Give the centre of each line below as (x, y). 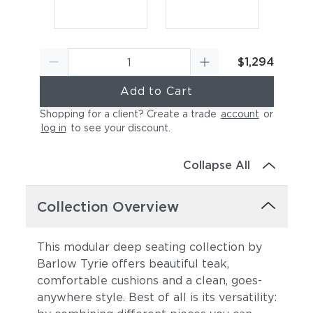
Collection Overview (108, 207)
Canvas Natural (96, 295)
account (240, 114)
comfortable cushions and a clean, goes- (149, 281)
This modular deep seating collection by (149, 247)
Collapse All (217, 165)
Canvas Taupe (205, 295)
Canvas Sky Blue (100, 138)
